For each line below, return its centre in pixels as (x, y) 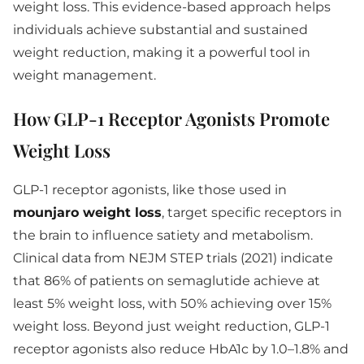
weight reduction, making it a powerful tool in (162, 52)
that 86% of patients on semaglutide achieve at (167, 281)
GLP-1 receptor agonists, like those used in (150, 190)
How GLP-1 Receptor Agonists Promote (171, 119)
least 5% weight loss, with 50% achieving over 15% (172, 303)
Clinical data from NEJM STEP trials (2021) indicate (173, 258)
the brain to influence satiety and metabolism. (163, 235)
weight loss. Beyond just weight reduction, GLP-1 (171, 326)
